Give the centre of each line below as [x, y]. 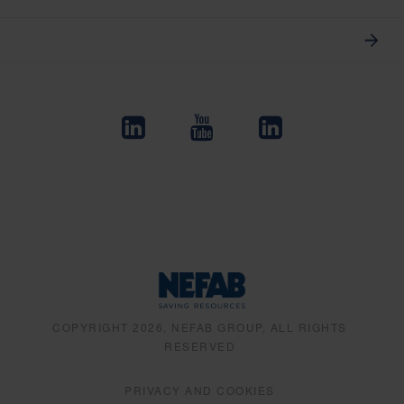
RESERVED [200, 345]
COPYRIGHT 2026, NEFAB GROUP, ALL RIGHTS [200, 326]
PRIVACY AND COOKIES [200, 390]
